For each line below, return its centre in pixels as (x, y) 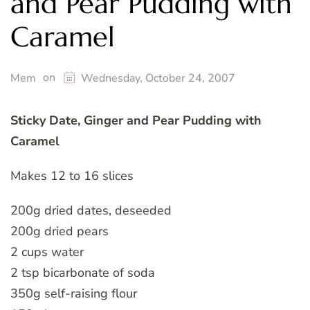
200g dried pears (60, 231)
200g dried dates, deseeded (91, 210)
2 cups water (47, 252)
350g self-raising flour (74, 293)
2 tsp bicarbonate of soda (83, 272)
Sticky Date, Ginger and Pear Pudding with (136, 120)
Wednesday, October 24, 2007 (158, 78)
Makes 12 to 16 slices (72, 175)
